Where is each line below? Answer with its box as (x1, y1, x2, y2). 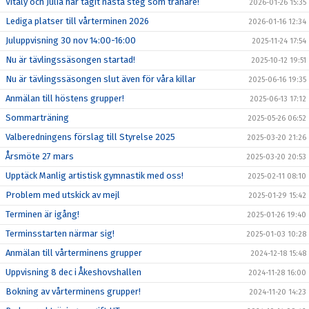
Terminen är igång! (6, 209, 79, 219)
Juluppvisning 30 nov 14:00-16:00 (6, 35, 136, 46)
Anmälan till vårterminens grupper (6, 248, 142, 258)
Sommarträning (6, 112, 69, 123)
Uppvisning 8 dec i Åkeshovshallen (6, 267, 141, 277)
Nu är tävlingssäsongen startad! (6, 54, 135, 65)
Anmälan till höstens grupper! (6, 93, 124, 103)
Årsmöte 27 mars (6, 151, 74, 161)
